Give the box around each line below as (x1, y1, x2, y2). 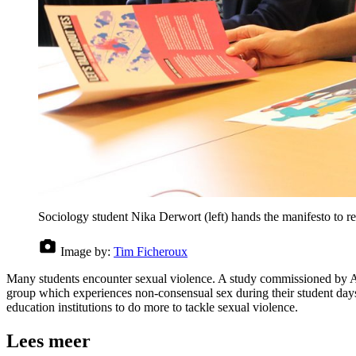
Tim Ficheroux (114, 244, 188, 258)
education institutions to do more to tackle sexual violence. (6, 300, 298, 314)
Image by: (60, 244, 110, 258)
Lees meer (6, 330, 91, 351)
